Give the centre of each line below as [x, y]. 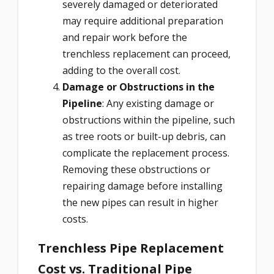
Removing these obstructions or [136, 170]
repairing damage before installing [143, 186]
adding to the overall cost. [121, 71]
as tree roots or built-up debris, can [144, 137]
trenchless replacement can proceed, [146, 54]
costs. [75, 219]
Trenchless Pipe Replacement [131, 248]
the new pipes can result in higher [140, 203]
